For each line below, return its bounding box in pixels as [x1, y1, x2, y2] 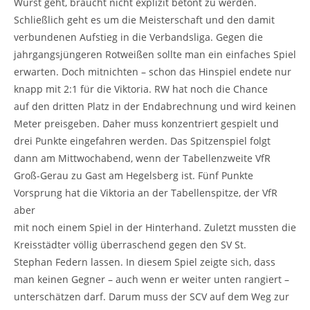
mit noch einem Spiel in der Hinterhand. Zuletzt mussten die [14, 220, 296, 234]
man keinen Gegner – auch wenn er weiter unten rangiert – [14, 272, 289, 286]
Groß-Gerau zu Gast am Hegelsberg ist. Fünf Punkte [14, 168, 253, 182]
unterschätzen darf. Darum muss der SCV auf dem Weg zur [14, 289, 289, 303]
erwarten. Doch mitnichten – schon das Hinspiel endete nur [14, 64, 291, 78]
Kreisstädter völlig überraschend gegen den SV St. [14, 237, 246, 251]
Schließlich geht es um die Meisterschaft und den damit [14, 12, 275, 26]
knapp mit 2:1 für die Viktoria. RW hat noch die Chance [14, 82, 268, 95]
